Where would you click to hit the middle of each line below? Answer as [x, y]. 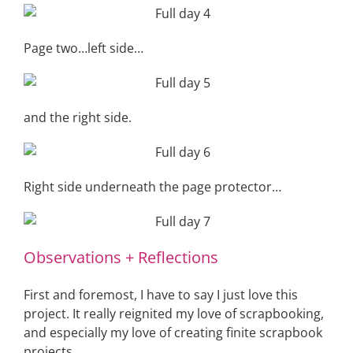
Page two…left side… [84, 48]
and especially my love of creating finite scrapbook [173, 333]
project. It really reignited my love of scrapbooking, [174, 314]
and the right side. [78, 117]
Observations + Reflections [121, 257]
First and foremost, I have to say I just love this [161, 295]
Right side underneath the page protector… [152, 187]
